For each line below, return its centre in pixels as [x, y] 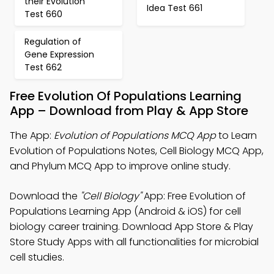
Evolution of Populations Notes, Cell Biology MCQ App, [137, 151]
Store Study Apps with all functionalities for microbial [134, 242]
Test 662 [43, 67]
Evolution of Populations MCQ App [135, 135]
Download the [45, 196]
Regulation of [53, 42]
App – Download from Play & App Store [129, 111]
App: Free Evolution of [194, 196]
